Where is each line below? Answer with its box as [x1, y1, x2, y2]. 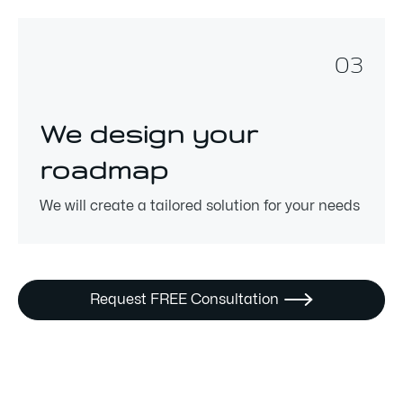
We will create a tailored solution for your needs [40, 199, 360, 213]
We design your [40, 119, 257, 148]
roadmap [40, 155, 168, 184]
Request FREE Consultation [90, 292, 279, 307]
